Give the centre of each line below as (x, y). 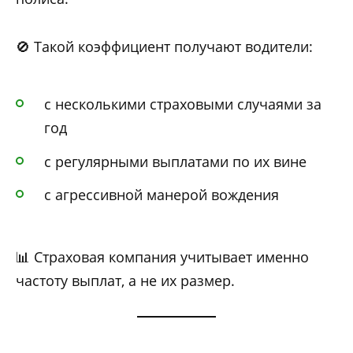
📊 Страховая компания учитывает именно (162, 256)
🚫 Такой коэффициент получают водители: (164, 46)
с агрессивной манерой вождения (162, 195)
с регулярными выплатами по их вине (175, 161)
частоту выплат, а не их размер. (125, 280)
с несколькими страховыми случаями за (183, 104)
